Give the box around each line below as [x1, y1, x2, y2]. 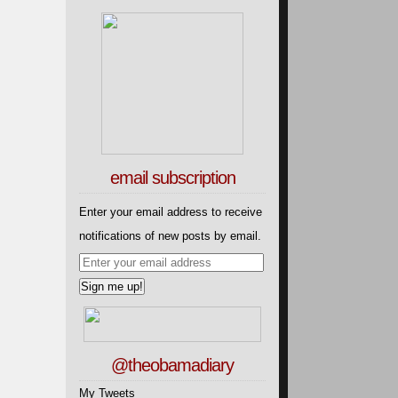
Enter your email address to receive [79, 204, 262, 219]
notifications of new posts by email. [79, 228, 261, 243]
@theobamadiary [111, 354, 234, 375]
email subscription [109, 168, 235, 187]
